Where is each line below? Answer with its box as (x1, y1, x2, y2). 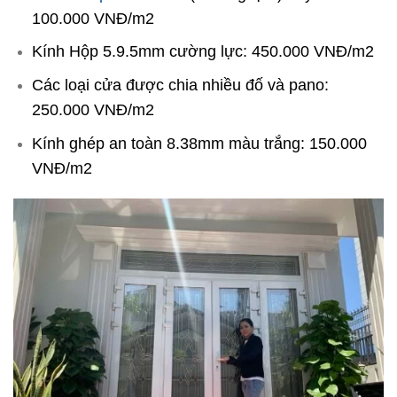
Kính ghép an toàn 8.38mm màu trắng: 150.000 (31, 134, 367, 152)
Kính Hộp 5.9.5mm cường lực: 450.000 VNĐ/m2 (31, 43, 374, 61)
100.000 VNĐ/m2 (31, 9, 154, 27)
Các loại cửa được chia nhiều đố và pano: (31, 75, 329, 94)
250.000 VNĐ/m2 (31, 100, 154, 119)
